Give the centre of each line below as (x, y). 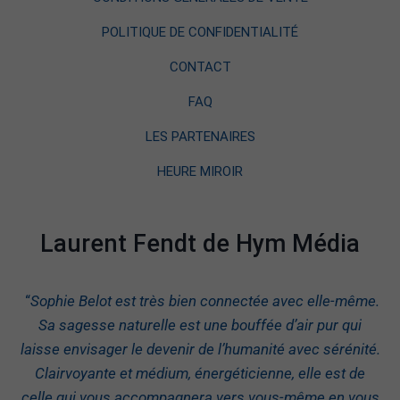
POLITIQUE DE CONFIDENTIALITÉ (200, 33)
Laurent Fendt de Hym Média (200, 244)
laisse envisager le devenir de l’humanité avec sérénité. (200, 350)
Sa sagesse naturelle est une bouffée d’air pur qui (200, 325)
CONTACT (200, 67)
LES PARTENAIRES (200, 137)
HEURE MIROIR (200, 172)
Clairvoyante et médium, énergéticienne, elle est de (200, 374)
